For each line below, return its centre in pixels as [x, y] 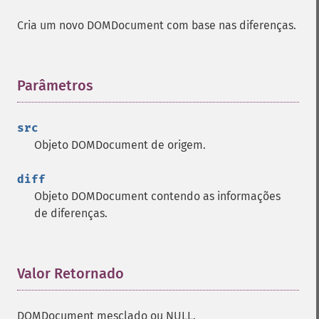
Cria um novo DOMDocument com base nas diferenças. [157, 25]
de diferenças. [71, 213]
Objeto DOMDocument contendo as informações [157, 196]
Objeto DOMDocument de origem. [120, 145]
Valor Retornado [70, 273]
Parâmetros [55, 85]
